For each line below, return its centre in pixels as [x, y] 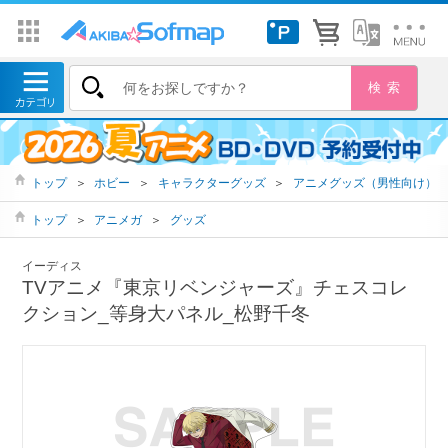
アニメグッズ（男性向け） [364, 183]
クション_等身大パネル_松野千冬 [166, 314]
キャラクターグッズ [211, 183]
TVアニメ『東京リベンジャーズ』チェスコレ [215, 288]
